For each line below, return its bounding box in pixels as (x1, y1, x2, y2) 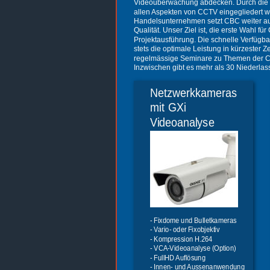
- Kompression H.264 (150, 234, 213, 243)
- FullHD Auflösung (150, 253, 209, 262)
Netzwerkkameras (150, 86, 244, 99)
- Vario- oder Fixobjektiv (150, 225, 220, 234)
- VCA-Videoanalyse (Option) (150, 244, 236, 253)
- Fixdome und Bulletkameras (150, 216, 237, 225)
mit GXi (150, 101, 189, 115)
